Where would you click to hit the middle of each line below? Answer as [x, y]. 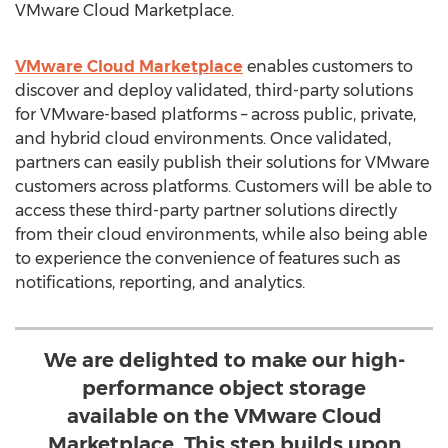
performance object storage [224, 388]
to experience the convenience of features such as [207, 258]
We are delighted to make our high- [224, 360]
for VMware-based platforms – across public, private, [215, 114]
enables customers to [328, 66]
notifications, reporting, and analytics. [160, 282]
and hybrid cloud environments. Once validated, [203, 138]
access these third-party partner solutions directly [206, 210]
